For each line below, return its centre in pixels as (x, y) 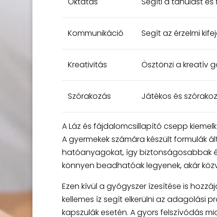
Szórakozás (89, 96)
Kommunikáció (95, 33)
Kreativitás (87, 65)
